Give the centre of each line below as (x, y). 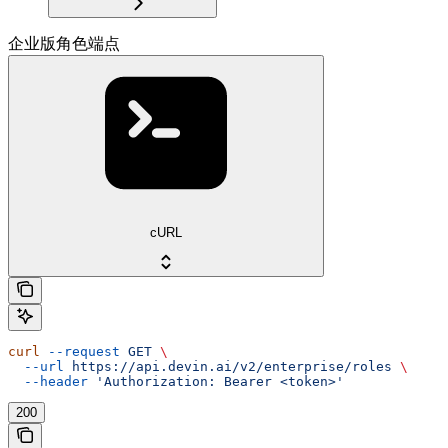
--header (48, 382)
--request (80, 352)
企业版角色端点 (64, 44)
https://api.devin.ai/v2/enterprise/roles (228, 367)
